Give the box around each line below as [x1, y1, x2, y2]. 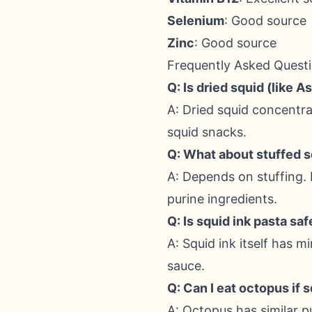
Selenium [167, 13, 224, 28]
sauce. [167, 258, 205, 273]
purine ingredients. [167, 192, 277, 206]
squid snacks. [167, 125, 247, 139]
